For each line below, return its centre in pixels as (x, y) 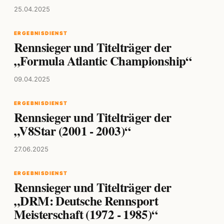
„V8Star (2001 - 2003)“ (72, 131)
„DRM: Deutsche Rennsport (86, 201)
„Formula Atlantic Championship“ (103, 61)
